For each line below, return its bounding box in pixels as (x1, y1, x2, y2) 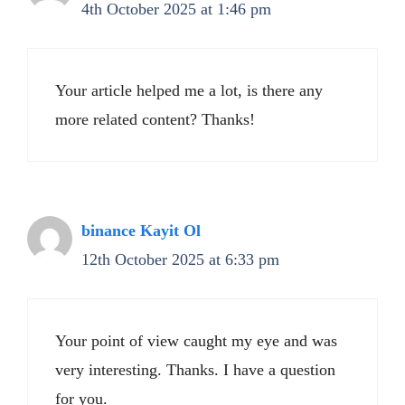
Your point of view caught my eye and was (55, 332, 337, 350)
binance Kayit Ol (81, 221, 201, 240)
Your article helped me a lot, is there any (55, 81, 323, 99)
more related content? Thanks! (55, 110, 255, 128)
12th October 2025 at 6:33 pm (81, 250, 279, 268)
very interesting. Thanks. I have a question (55, 361, 335, 379)
